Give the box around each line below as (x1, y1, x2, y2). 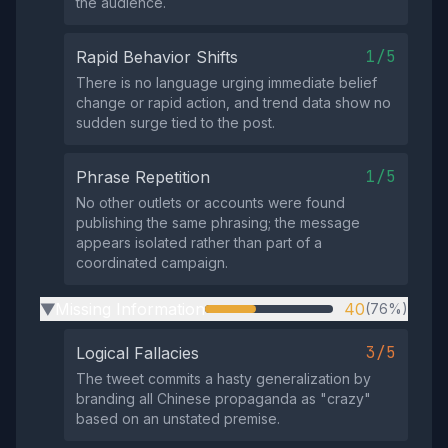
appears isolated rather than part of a (76, 234, 322, 251)
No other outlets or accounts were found (76, 194, 345, 211)
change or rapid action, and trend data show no (76, 94, 391, 111)
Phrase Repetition (76, 167, 210, 187)
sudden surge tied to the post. (76, 114, 275, 131)
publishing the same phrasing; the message (76, 214, 360, 231)
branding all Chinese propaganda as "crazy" (76, 390, 371, 407)
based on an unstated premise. (76, 410, 280, 427)
